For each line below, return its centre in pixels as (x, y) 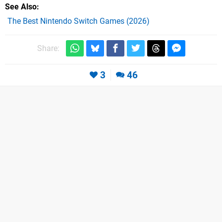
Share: (48, 49)
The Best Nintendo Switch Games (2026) (79, 21)
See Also (21, 7)
